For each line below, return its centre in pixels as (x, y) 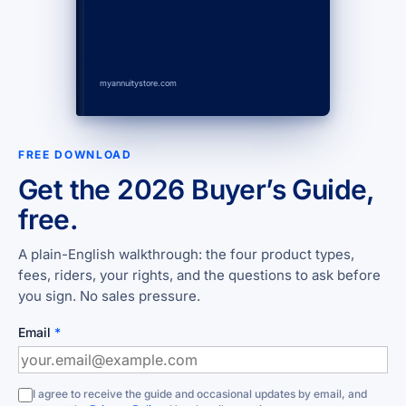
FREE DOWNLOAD (75, 154)
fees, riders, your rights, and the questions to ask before (199, 275)
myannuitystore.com (138, 82)
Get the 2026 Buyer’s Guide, (196, 189)
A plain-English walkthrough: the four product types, (186, 254)
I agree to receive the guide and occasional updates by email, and (200, 393)
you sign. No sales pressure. (109, 295)
